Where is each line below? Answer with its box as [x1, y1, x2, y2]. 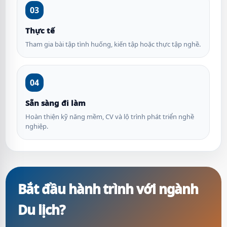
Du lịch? [18, 201, 65, 219]
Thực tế [25, 25, 55, 35]
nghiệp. [25, 122, 48, 131]
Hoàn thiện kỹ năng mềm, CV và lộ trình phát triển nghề [25, 112, 194, 121]
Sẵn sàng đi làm [25, 98, 86, 108]
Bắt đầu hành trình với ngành [18, 180, 198, 198]
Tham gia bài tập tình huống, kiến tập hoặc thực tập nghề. [25, 40, 201, 49]
